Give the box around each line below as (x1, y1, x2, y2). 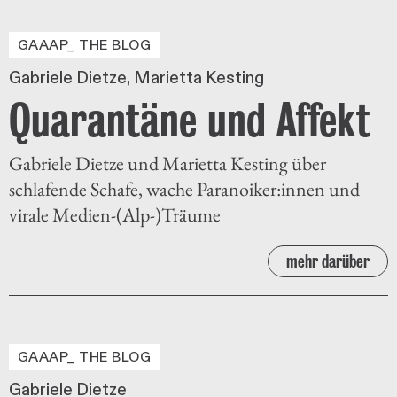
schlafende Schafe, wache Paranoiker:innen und (9, 175, 360, 202)
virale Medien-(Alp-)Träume (9, 201, 221, 228)
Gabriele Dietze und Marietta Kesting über (9, 150, 326, 176)
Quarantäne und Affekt (9, 93, 370, 145)
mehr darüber (286, 251, 370, 271)
